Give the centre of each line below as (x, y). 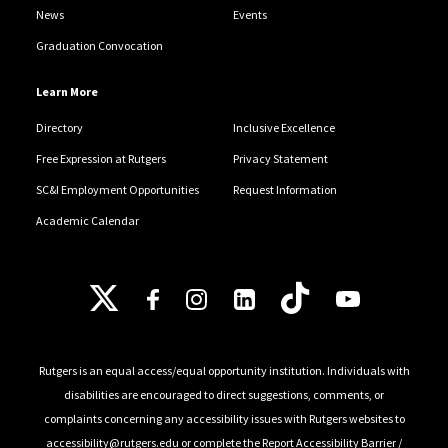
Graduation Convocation (99, 45)
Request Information (284, 189)
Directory (59, 127)
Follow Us (127, 287)
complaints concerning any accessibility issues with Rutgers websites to (224, 419)
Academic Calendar (87, 220)
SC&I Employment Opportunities (117, 189)
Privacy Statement (280, 158)
